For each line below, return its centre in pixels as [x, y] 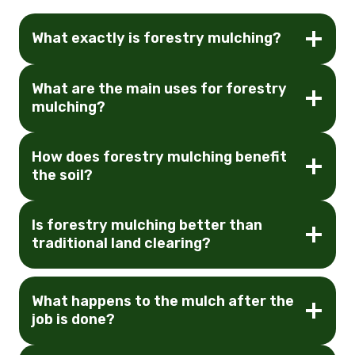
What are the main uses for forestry [159, 88]
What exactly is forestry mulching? [157, 38]
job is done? [73, 319]
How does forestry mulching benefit [159, 157]
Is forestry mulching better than [147, 225]
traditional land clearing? [121, 243]
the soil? [62, 175]
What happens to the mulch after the [163, 301]
